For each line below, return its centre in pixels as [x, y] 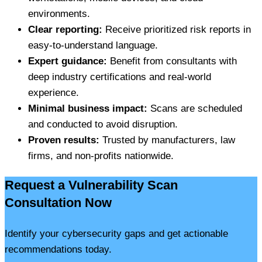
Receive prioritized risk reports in [177, 30]
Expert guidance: [68, 61]
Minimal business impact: [88, 109]
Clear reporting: [65, 30]
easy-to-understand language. [93, 46]
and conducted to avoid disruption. [103, 125]
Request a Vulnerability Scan [91, 185]
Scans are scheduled [195, 109]
